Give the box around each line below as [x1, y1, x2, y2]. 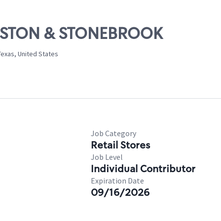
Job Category [91, 128, 136, 138]
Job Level [91, 152, 123, 162]
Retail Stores [91, 139, 150, 151]
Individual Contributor [91, 162, 195, 175]
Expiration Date [91, 176, 144, 185]
